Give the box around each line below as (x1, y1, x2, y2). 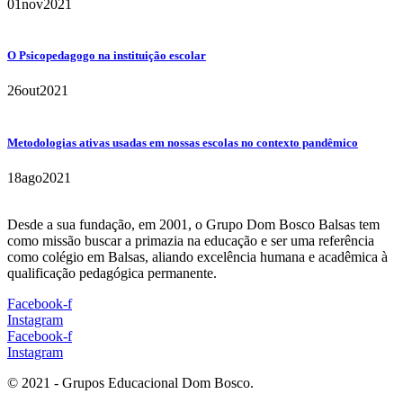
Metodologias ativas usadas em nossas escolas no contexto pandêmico (7, 135, 358, 149)
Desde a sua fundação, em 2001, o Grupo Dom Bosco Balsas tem (7, 216, 380, 232)
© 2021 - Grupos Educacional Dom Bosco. (7, 374, 254, 390)
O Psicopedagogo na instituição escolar (7, 49, 206, 63)
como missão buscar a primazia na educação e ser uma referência (7, 232, 374, 248)
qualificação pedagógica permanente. (7, 264, 217, 281)
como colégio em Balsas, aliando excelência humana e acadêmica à (7, 248, 388, 264)
